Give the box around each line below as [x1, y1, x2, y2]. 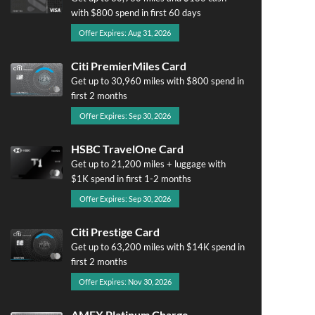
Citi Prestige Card [70, 225, 160, 238]
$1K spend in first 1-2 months [70, 173, 191, 184]
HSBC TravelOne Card [70, 142, 184, 155]
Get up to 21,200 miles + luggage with [70, 158, 226, 169]
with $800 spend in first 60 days [70, 7, 201, 18]
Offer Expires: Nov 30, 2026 [78, 277, 172, 286]
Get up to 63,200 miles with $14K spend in [70, 241, 245, 252]
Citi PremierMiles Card [70, 59, 186, 72]
